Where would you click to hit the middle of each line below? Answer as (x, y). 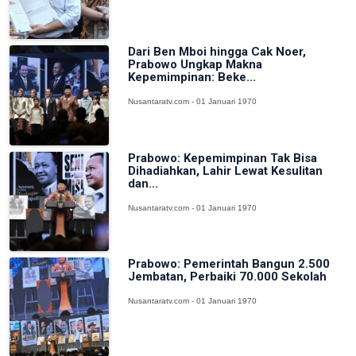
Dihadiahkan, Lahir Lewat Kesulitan (226, 170)
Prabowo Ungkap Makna (195, 65)
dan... (143, 183)
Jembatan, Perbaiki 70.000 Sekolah (228, 276)
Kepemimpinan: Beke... (192, 77)
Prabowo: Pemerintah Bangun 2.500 (229, 263)
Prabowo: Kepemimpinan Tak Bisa (223, 158)
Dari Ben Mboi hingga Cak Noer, (217, 52)
